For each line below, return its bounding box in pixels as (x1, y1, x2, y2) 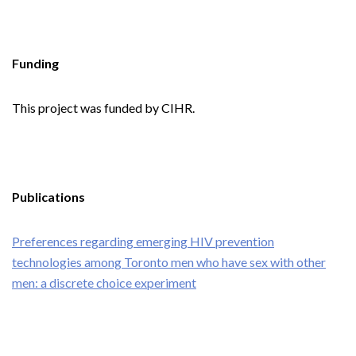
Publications (12, 189, 85, 204)
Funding (12, 56, 59, 71)
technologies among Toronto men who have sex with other (12, 254, 326, 269)
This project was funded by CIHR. (12, 100, 195, 115)
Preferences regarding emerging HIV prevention (12, 234, 274, 249)
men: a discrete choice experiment (12, 275, 196, 290)
